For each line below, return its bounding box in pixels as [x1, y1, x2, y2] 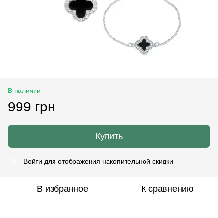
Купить [95, 131, 123, 141]
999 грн [8, 99, 55, 114]
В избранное [36, 183, 88, 194]
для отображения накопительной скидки [42, 157, 173, 165]
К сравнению [141, 183, 194, 194]
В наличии [8, 86, 41, 94]
